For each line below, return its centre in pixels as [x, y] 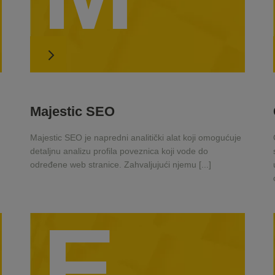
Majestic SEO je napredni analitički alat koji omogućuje [135, 137]
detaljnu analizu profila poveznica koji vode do [119, 151]
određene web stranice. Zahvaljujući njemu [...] [120, 164]
